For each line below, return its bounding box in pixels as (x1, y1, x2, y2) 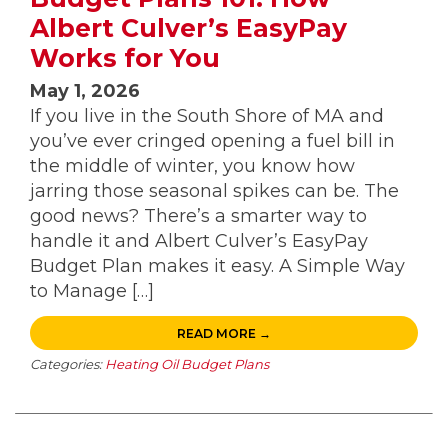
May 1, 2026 (30, 79, 140, 102)
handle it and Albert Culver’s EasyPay (30, 229, 368, 252)
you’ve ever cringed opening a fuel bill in (30, 129, 395, 152)
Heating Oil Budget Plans (105, 355, 269, 372)
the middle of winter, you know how (30, 154, 355, 177)
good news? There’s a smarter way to (30, 204, 367, 227)
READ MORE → (177, 325, 271, 341)
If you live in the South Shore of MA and (30, 104, 384, 127)
